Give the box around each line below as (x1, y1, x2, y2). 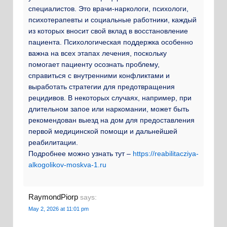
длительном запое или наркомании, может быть (28, 104, 189, 113)
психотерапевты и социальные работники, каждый (28, 15, 197, 24)
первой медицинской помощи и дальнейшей (28, 127, 177, 135)
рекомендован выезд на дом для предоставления (28, 116, 195, 124)
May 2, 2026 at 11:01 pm (28, 205, 89, 212)
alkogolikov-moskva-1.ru (28, 160, 106, 169)
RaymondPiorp (28, 192, 78, 201)
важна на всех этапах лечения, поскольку (28, 49, 167, 57)
